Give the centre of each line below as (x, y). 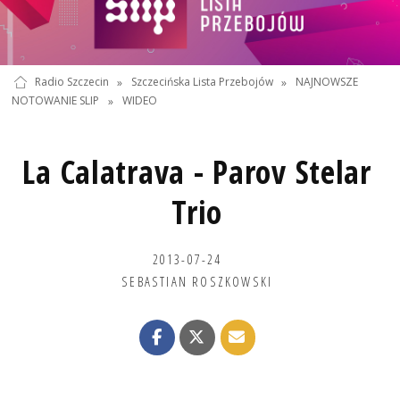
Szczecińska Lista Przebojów (202, 82)
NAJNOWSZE (327, 82)
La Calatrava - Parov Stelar (197, 171)
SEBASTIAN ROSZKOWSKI (197, 281)
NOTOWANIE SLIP (56, 101)
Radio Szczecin (71, 82)
